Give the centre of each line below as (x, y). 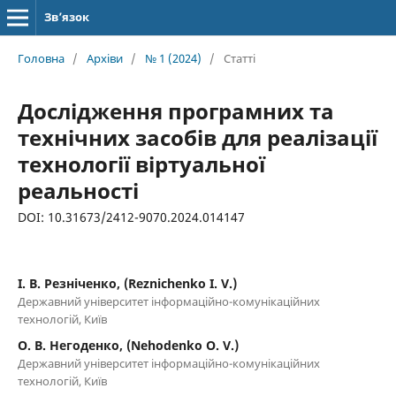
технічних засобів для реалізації (197, 137)
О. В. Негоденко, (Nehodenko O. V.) (128, 345)
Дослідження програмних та (175, 110)
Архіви (104, 58)
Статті (239, 58)
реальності (78, 190)
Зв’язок (66, 17)
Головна (41, 58)
